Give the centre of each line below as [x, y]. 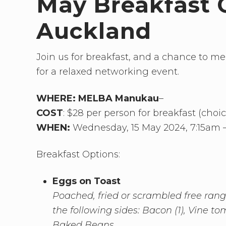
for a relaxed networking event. [108, 72]
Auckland [94, 31]
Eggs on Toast [87, 181]
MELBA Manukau [119, 99]
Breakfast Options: [78, 155]
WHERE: [56, 99]
